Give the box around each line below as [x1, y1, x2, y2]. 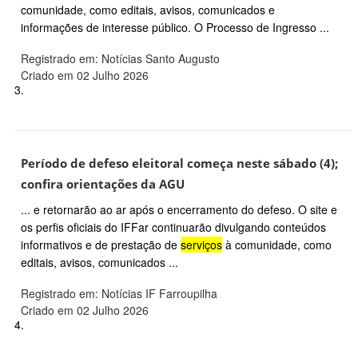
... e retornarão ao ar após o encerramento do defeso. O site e [21, 201, 337, 217]
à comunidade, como [222, 236, 332, 253]
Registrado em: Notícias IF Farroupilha [21, 284, 217, 301]
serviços [181, 236, 222, 253]
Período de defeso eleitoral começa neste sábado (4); [21, 154, 338, 172]
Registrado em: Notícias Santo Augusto [21, 50, 220, 66]
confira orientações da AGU [21, 175, 185, 193]
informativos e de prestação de [21, 236, 181, 253]
